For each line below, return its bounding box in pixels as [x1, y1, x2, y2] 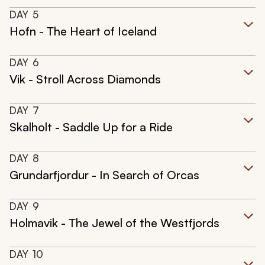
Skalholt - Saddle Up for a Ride [9, 119, 173, 135]
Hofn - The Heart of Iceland [9, 24, 157, 39]
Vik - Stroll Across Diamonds [9, 72, 161, 87]
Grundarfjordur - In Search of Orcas [9, 167, 199, 183]
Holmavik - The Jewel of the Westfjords [9, 215, 219, 231]
